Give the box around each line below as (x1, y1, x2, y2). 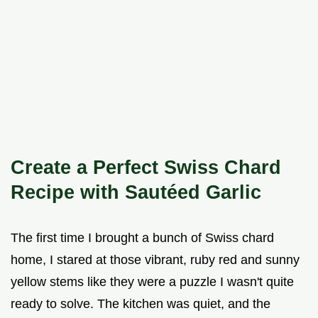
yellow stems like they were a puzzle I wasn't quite (11, 274, 294, 289)
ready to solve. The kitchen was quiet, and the (11, 296, 270, 311)
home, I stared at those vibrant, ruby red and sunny (11, 252, 300, 267)
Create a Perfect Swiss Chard (11, 155, 281, 178)
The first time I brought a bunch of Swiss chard (11, 230, 274, 245)
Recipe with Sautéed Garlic (11, 180, 261, 203)
